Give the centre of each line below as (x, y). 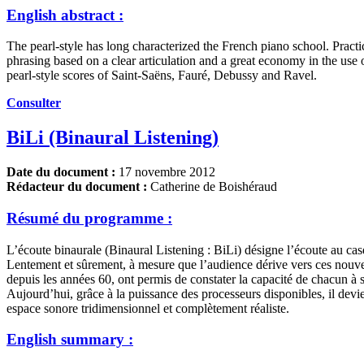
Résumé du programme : (89, 218)
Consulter (34, 103)
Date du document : (61, 172)
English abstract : (65, 15)
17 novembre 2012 (165, 172)
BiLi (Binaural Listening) (113, 138)
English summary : (70, 340)
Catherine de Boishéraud (212, 187)
